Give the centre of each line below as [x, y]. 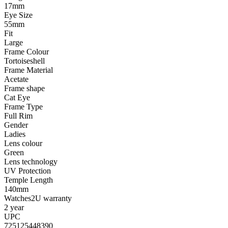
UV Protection [27, 170]
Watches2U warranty [38, 198]
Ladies [15, 134]
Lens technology [31, 161]
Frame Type [23, 106]
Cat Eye [17, 97]
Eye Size [18, 15]
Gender [16, 125]
